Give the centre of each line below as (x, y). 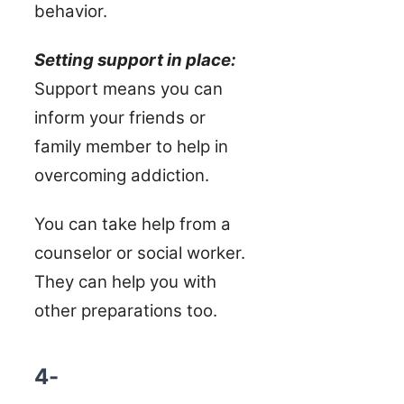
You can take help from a (133, 224)
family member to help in (131, 146)
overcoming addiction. (122, 175)
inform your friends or (120, 117)
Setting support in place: (135, 60)
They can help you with (125, 281)
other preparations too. (126, 310)
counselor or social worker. (140, 252)
